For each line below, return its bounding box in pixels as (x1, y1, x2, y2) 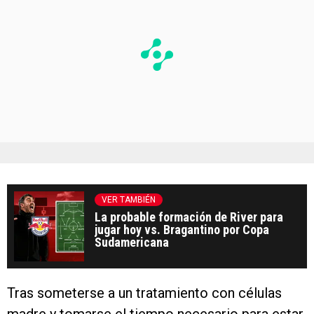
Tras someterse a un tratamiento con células (7, 285, 282, 302)
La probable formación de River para (95, 210, 283, 225)
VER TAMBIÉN (102, 195, 156, 205)
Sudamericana (95, 235, 169, 250)
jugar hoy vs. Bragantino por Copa (95, 222, 269, 238)
